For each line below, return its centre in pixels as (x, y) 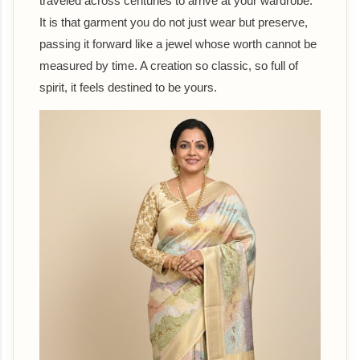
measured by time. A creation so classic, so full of (169, 65)
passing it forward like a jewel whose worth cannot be (178, 43)
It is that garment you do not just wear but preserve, (174, 22)
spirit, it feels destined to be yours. (128, 87)
